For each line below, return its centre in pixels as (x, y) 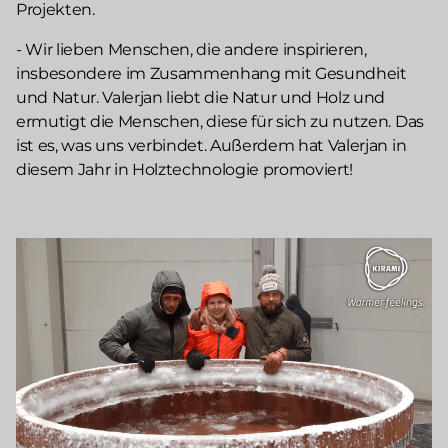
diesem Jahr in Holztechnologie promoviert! (185, 170)
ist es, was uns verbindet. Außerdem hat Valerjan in (211, 146)
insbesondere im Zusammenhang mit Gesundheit (211, 74)
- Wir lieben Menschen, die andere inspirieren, (191, 50)
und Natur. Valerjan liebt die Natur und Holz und (201, 98)
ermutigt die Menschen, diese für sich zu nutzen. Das (220, 122)
